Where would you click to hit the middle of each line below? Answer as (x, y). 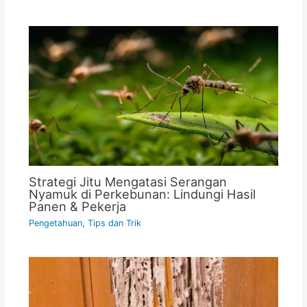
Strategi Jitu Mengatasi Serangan (127, 182)
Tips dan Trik (114, 223)
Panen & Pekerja (77, 207)
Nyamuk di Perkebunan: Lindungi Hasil (142, 194)
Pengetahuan (55, 223)
